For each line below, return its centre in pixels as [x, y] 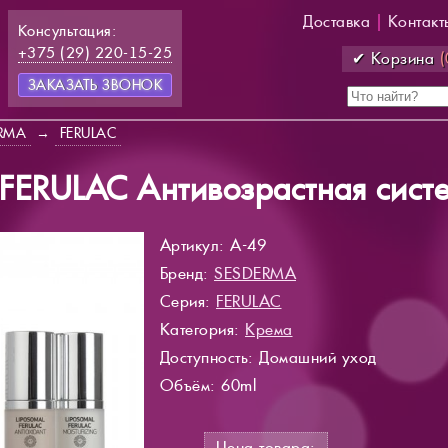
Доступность [203, 357]
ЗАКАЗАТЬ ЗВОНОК [94, 85]
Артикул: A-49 [212, 245]
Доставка [336, 21]
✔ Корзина [395, 58]
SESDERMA [255, 273]
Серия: [187, 301]
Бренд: [186, 273]
